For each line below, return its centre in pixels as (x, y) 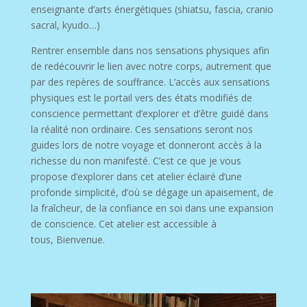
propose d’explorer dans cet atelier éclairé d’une (136, 177)
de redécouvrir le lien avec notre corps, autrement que (151, 66)
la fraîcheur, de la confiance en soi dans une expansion (152, 208)
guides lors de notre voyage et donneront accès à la (146, 145)
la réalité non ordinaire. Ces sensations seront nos (142, 130)
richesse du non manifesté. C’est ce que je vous (136, 161)
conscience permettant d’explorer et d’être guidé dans (149, 114)
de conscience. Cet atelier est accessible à (123, 224)
